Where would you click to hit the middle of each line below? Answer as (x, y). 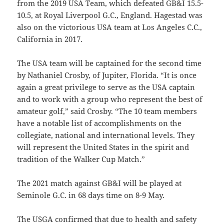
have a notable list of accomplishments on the (99, 123)
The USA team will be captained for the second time (109, 63)
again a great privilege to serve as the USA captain (106, 87)
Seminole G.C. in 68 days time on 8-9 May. (91, 195)
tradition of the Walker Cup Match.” (81, 159)
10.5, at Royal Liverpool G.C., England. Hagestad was (110, 15)
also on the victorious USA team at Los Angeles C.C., (110, 27)
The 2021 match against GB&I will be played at (99, 183)
